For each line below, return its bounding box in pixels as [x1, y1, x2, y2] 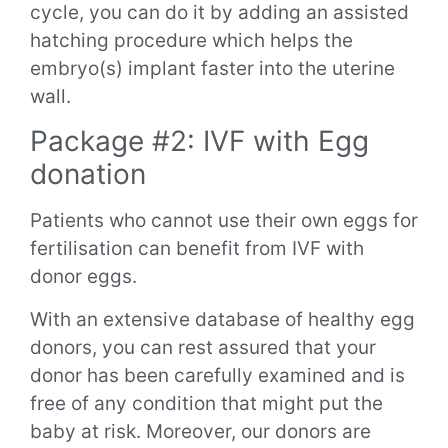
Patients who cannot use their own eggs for [30, 209, 418, 233]
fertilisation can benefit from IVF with [30, 237, 364, 261]
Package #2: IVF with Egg [30, 124, 369, 159]
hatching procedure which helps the [30, 28, 353, 52]
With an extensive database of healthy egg [30, 307, 415, 331]
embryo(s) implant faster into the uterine [30, 56, 395, 80]
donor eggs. [30, 265, 142, 289]
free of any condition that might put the [30, 391, 383, 415]
